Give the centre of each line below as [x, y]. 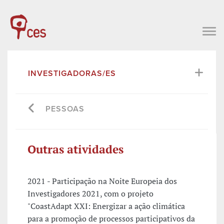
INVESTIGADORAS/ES [72, 73]
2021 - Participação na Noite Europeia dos [102, 181]
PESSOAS [65, 109]
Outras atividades [75, 149]
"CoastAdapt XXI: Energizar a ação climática [106, 206]
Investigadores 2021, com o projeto [90, 194]
